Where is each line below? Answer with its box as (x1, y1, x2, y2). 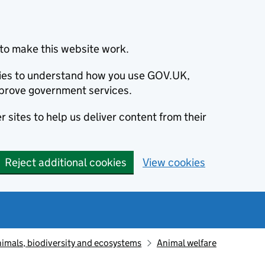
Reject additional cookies (5, 156, 127, 169)
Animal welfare (156, 237, 216, 248)
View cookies (143, 156, 205, 169)
